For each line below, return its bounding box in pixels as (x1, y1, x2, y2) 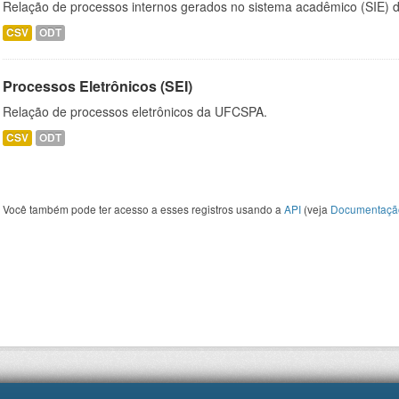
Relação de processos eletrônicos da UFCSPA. (3, 102, 267, 120)
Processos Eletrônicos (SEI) (3, 76, 192, 96)
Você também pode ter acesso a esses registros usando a (3, 201, 284, 216)
